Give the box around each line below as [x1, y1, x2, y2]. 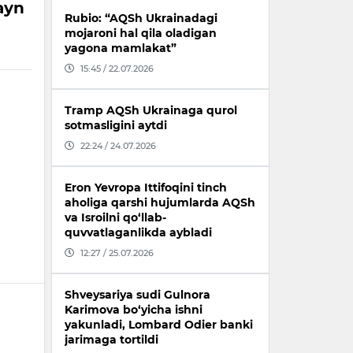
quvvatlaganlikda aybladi [65, 225, 212, 240]
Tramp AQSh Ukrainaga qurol [65, 103, 237, 118]
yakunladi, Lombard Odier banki [65, 318, 253, 333]
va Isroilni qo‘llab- [65, 210, 166, 225]
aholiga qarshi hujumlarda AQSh [65, 195, 255, 210]
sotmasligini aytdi [65, 118, 167, 133]
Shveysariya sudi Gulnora [65, 288, 210, 303]
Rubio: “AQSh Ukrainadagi [65, 11, 217, 26]
